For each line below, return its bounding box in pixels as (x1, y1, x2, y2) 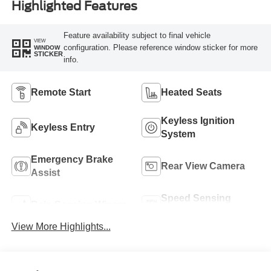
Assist (30, 167, 60, 178)
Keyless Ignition (161, 115, 235, 126)
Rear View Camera (161, 160, 245, 171)
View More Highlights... (11, 221, 111, 232)
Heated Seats (161, 87, 222, 97)
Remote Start (30, 87, 91, 97)
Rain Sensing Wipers (30, 199, 127, 210)
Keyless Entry (30, 122, 95, 132)
